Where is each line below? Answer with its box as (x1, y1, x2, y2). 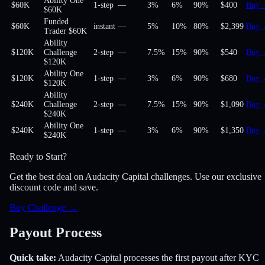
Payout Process (9, 224, 102, 240)
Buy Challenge (9, 202, 66, 213)
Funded (44, 17, 69, 27)
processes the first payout (121, 252, 217, 263)
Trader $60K (44, 27, 87, 36)
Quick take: (9, 252, 56, 263)
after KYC (219, 252, 259, 263)
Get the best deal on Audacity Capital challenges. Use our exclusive (9, 172, 261, 182)
